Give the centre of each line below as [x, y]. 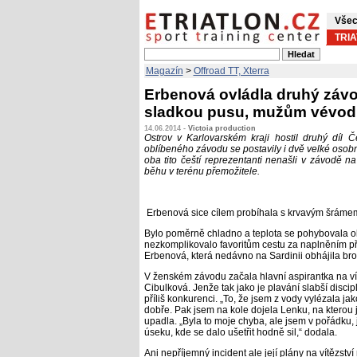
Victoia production [222, 128]
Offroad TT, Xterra [231, 71]
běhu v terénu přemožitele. [202, 171]
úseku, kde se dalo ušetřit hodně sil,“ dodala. [240, 332]
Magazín [164, 71]
